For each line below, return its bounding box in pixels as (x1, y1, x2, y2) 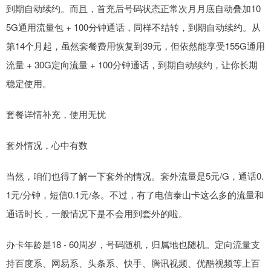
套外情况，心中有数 (6, 139, 88, 152)
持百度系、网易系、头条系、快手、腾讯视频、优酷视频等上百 (6, 256, 260, 270)
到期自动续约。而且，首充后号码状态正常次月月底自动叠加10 (6, 2, 261, 15)
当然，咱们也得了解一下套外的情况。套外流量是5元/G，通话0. (6, 169, 264, 183)
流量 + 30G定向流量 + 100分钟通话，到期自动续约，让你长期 (6, 58, 258, 71)
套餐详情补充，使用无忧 (6, 108, 106, 121)
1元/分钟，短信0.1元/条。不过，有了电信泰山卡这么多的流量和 (6, 188, 264, 201)
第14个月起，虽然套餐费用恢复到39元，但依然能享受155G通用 (6, 39, 265, 53)
